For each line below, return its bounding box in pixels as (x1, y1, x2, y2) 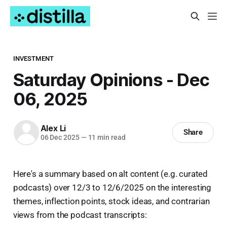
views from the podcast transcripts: (13, 209, 147, 220)
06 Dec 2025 (40, 133, 80, 142)
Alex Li (40, 123, 66, 134)
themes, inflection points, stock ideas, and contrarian (13, 196, 210, 206)
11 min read (86, 133, 126, 142)
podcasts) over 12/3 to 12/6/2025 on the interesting (13, 182, 212, 193)
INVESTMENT (13, 54, 54, 62)
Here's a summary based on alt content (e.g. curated (13, 168, 208, 179)
